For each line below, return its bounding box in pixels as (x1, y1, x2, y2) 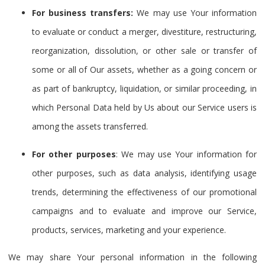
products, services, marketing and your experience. (32, 224, 226, 235)
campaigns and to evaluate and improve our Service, (32, 205, 257, 216)
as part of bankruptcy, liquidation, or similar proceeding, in (32, 83, 257, 95)
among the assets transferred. (32, 121, 148, 132)
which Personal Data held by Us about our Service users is (32, 102, 257, 114)
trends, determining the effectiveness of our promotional (32, 186, 257, 198)
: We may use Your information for (115, 148, 257, 160)
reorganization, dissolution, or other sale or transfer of (32, 45, 257, 57)
